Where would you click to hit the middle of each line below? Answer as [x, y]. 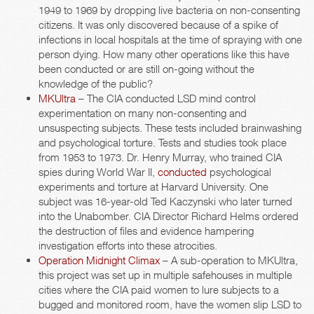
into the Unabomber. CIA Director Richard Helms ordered [169, 216]
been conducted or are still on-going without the [146, 69]
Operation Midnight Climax [99, 260]
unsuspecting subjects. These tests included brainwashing [170, 128]
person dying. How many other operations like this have [164, 54]
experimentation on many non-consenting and [143, 113]
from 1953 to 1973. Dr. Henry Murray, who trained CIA [160, 157]
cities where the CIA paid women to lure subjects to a [159, 290]
